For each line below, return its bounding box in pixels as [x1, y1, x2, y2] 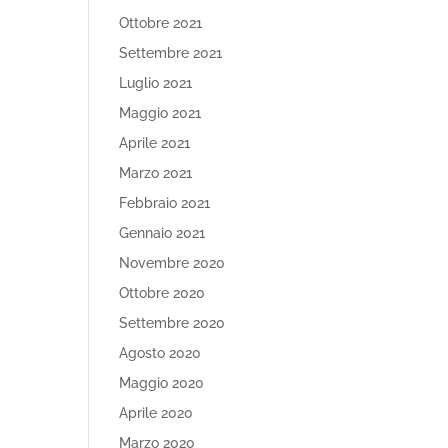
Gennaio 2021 [119, 225, 206, 241]
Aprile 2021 [119, 135, 191, 151]
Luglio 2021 [119, 75, 193, 91]
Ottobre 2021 [119, 15, 203, 31]
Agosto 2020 [119, 345, 202, 361]
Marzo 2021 [119, 165, 193, 181]
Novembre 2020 [119, 255, 226, 271]
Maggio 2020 [119, 375, 205, 391]
